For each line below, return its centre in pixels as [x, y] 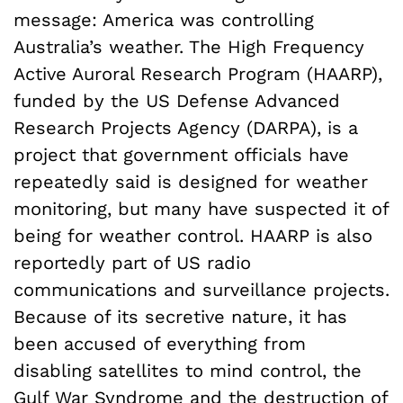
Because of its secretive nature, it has [180, 316]
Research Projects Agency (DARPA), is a [186, 127]
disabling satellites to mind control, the [188, 370]
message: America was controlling [164, 19]
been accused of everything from [160, 343]
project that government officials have [181, 154]
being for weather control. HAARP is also [193, 235]
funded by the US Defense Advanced [177, 100]
